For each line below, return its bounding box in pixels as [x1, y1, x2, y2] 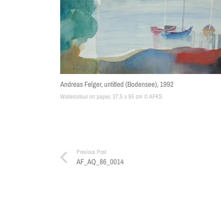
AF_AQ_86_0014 [76, 156, 124, 167]
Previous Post [76, 147, 107, 156]
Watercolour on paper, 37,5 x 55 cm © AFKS [60, 92, 162, 101]
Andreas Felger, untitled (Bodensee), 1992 [60, 78, 174, 89]
